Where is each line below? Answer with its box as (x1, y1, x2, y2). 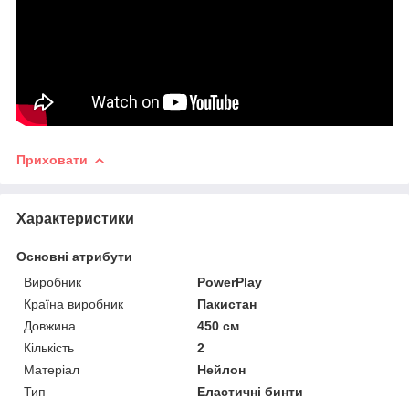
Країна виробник (24, 296, 123, 311)
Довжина (24, 318, 76, 333)
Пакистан (197, 296, 257, 311)
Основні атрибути (16, 248, 132, 264)
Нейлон (197, 362, 246, 377)
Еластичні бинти (197, 383, 304, 399)
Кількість (24, 340, 74, 355)
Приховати (16, 152, 88, 167)
